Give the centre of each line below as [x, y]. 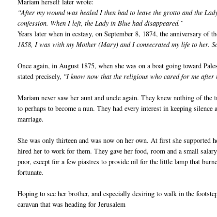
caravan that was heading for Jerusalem [72, 204]
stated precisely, [41, 77]
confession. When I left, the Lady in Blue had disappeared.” [101, 23]
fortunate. [31, 172]
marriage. [31, 119]
